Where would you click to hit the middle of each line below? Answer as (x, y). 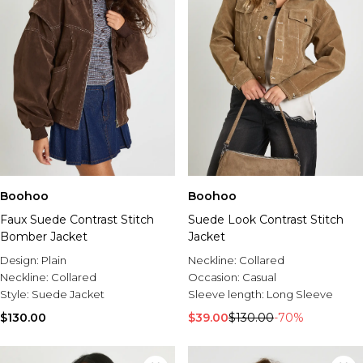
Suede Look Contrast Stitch (266, 220)
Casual (259, 278)
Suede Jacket (68, 295)
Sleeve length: (227, 295)
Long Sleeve (300, 295)
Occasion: (215, 278)
